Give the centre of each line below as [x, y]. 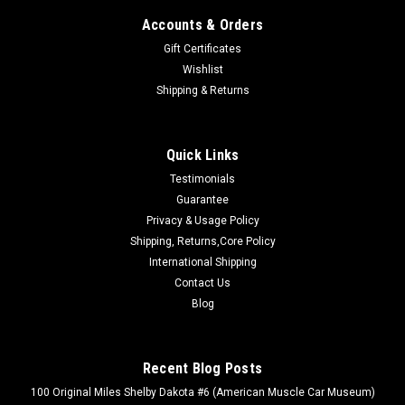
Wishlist [202, 69]
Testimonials [202, 179]
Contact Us [202, 283]
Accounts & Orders [202, 24]
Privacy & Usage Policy [202, 220]
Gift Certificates [202, 48]
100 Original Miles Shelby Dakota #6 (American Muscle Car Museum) [202, 392]
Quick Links [202, 155]
